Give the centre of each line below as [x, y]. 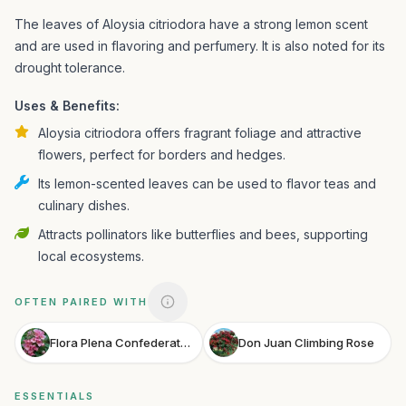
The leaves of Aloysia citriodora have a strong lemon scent [191, 24]
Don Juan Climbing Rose [306, 342]
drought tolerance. [70, 68]
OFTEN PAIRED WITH [81, 302]
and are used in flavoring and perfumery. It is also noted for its [200, 46]
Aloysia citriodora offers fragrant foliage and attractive [200, 133]
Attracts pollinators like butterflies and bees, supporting [203, 234]
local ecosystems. [91, 256]
